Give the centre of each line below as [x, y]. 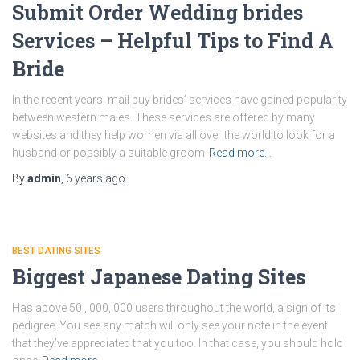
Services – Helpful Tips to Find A [173, 41]
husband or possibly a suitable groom [108, 153]
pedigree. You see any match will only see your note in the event [170, 325]
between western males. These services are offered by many [164, 117]
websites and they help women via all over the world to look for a [174, 135]
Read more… [240, 153]
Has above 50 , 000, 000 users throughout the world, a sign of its [174, 308]
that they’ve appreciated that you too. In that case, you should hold [178, 343]
